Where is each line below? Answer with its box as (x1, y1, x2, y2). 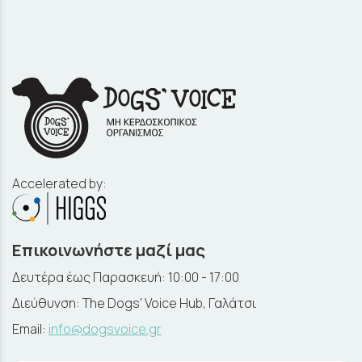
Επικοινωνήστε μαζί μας (12, 239, 205, 262)
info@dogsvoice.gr (48, 319, 162, 338)
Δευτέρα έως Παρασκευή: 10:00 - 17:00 (12, 268, 239, 287)
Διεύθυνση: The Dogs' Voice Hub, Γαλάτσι (12, 293, 256, 312)
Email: (12, 319, 48, 338)
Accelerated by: (12, 175, 107, 193)
